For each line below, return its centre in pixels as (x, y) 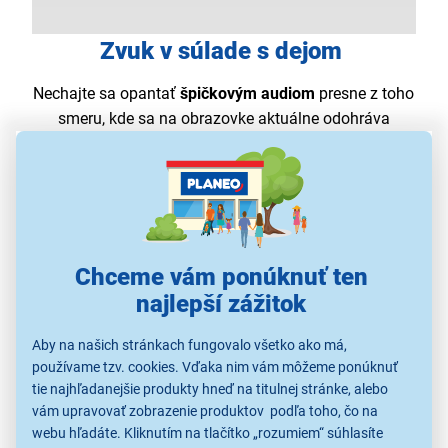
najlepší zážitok (221, 303)
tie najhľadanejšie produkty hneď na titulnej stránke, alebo (210, 388)
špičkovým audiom (248, 93)
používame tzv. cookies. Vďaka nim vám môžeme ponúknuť (215, 366)
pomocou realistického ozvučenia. (223, 193)
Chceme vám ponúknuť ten (221, 276)
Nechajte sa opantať (105, 93)
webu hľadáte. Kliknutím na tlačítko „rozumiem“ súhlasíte (207, 432)
